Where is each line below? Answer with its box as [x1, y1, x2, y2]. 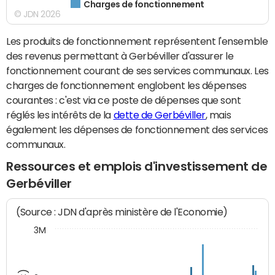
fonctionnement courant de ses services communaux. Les [6, 66, 269, 76]
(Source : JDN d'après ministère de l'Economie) [16, 206, 228, 218]
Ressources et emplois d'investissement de [6, 160, 268, 173]
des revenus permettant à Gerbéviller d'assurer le [6, 51, 234, 61]
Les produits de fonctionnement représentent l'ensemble [6, 36, 268, 47]
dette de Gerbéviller [113, 110, 206, 120]
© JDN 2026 [14, 10, 61, 19]
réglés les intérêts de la [6, 110, 114, 120]
